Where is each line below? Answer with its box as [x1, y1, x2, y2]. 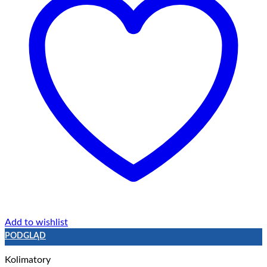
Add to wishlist [5, 217, 68, 227]
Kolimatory [5, 255, 51, 265]
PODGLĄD [5, 232, 46, 241]
